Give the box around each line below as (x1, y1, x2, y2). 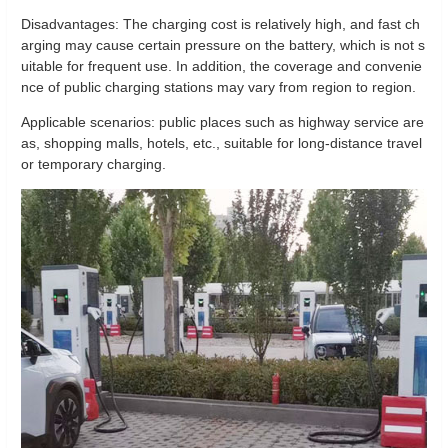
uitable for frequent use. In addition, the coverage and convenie (21, 58, 422, 74)
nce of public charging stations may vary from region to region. (21, 79, 416, 95)
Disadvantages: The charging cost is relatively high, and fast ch (21, 16, 420, 32)
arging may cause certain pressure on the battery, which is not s (21, 37, 425, 53)
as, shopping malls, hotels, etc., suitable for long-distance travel (21, 135, 422, 151)
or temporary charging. (21, 156, 166, 172)
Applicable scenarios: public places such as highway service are (21, 114, 424, 130)
